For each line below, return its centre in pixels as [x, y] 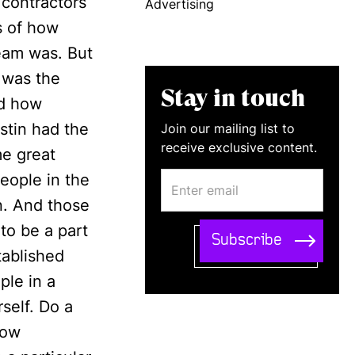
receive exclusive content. [239, 147]
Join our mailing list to [228, 128]
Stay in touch [233, 98]
